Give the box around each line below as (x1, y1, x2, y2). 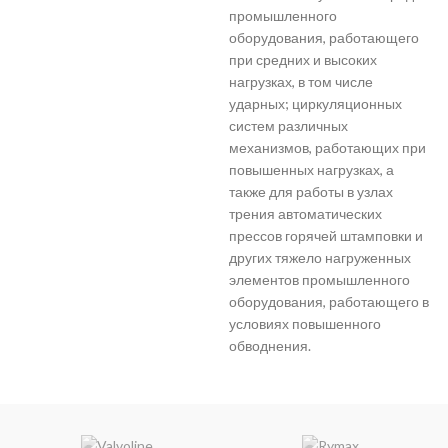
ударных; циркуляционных (229, 94, 402, 112)
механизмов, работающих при (229, 138, 426, 156)
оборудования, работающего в (229, 292, 429, 310)
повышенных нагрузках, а (229, 160, 394, 178)
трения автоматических (229, 204, 382, 222)
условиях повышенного (229, 314, 381, 332)
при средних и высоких (229, 50, 377, 68)
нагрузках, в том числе (229, 72, 373, 90)
